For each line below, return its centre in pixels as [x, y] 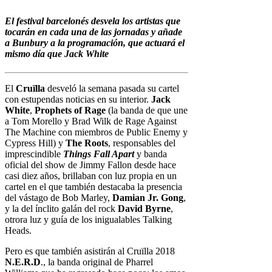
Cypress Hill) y [35, 143]
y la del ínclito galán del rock [61, 208]
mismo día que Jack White [57, 53]
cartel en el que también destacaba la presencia [93, 186]
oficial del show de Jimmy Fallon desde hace [90, 165]
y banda [151, 154]
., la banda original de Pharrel [97, 262]
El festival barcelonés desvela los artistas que [93, 21]
